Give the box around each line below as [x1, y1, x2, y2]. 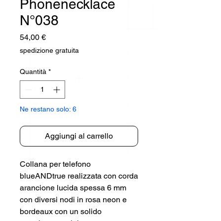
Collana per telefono [20, 159, 91, 169]
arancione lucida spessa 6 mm [20, 183, 126, 192]
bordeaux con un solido [20, 207, 102, 216]
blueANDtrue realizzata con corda [20, 171, 138, 181]
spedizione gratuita [20, 46, 79, 54]
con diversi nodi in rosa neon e [20, 195, 127, 204]
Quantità [20, 68, 46, 75]
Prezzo [45, 32, 70, 41]
